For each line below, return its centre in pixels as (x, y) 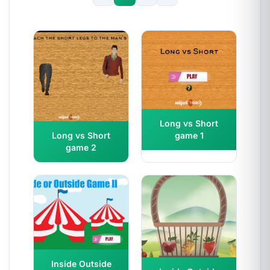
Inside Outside (81, 263)
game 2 (81, 148)
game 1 (189, 135)
